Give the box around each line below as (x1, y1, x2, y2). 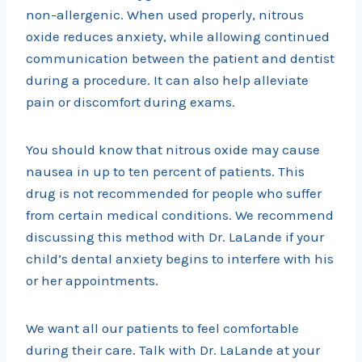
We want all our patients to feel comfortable (26, 320, 299, 337)
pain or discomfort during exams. (26, 94, 235, 111)
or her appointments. (26, 272, 158, 289)
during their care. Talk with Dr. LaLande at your (26, 342, 320, 359)
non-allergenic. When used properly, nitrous (26, 6, 304, 23)
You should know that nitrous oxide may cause (26, 141, 320, 158)
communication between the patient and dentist (26, 50, 335, 67)
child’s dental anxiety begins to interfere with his (26, 250, 334, 267)
